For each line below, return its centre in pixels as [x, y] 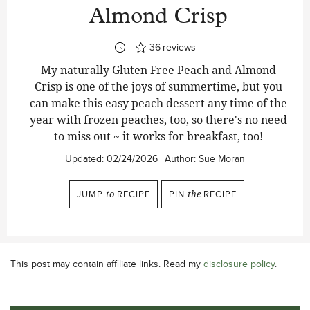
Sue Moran [222, 158]
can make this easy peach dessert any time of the [158, 103]
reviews [179, 47]
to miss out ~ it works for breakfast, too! [158, 136]
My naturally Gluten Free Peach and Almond [158, 70]
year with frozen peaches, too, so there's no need [158, 119]
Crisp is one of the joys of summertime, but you [158, 86]
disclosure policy [239, 263]
